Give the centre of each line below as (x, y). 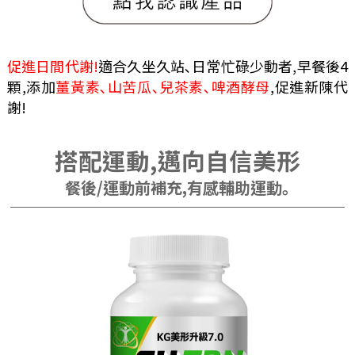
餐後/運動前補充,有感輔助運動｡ (177, 187)
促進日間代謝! (52, 65)
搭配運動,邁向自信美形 (177, 160)
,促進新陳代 (309, 86)
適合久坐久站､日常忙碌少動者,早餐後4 (223, 65)
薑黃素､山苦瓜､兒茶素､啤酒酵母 (163, 86)
